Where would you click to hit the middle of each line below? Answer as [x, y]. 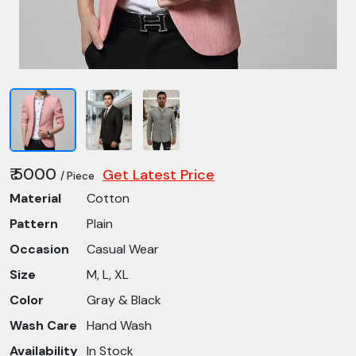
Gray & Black [124, 300]
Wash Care [43, 325]
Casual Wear [123, 249]
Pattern [34, 224]
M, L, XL [108, 275]
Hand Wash [119, 325]
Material [35, 198]
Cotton [108, 198]
